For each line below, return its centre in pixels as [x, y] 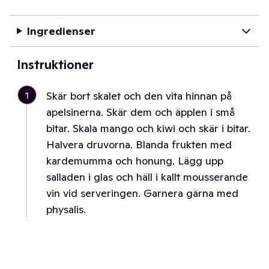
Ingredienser [61, 31]
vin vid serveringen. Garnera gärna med [142, 193]
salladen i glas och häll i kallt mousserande [147, 177]
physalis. [66, 209]
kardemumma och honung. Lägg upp [135, 161]
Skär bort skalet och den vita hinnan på [139, 96]
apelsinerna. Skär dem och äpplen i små [141, 112]
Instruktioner [55, 65]
